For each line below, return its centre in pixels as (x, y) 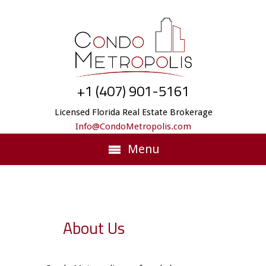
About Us (94, 228)
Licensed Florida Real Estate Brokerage (133, 112)
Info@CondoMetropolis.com (134, 126)
